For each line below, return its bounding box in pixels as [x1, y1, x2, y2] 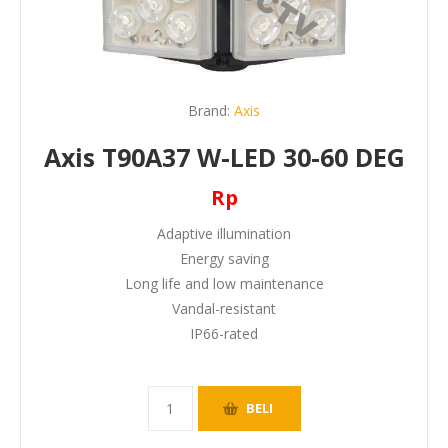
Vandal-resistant [172, 298, 276, 318]
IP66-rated [190, 323, 258, 343]
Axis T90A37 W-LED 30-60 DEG [43, 139, 405, 174]
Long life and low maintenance [124, 273, 324, 293]
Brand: [188, 100, 230, 120]
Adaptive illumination [157, 223, 291, 243]
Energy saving [179, 248, 269, 268]
